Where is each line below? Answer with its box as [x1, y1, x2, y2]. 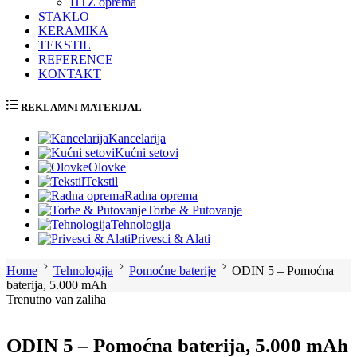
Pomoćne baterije [129, 264, 216, 278]
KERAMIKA [38, 24, 108, 37]
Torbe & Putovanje [147, 203, 242, 218]
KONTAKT [38, 67, 101, 80]
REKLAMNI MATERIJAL [18, 101, 142, 114]
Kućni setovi [115, 146, 178, 160]
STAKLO [38, 10, 89, 23]
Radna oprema [124, 189, 198, 203]
